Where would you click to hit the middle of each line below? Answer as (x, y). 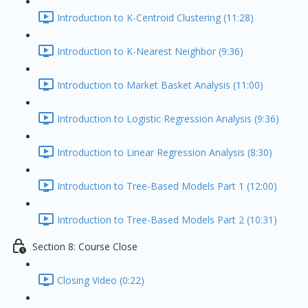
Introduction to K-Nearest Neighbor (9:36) (150, 52)
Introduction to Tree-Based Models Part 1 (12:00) (167, 186)
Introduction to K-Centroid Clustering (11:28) (155, 18)
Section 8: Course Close (85, 247)
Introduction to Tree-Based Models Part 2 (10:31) (167, 220)
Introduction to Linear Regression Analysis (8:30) (165, 153)
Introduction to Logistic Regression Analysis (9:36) (168, 119)
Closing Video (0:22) (101, 280)
